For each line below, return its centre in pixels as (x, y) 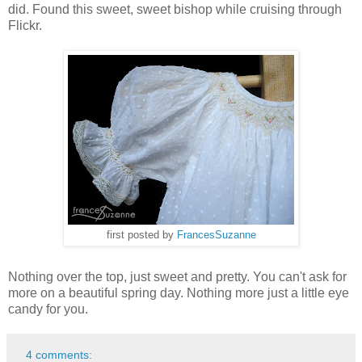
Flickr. (25, 26)
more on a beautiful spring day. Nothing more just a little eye (179, 293)
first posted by (141, 236)
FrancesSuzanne (216, 236)
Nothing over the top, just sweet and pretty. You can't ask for (177, 277)
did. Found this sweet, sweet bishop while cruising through (175, 10)
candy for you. (48, 309)
